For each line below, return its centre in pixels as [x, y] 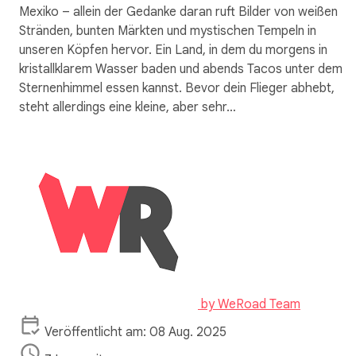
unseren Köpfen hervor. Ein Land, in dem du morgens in [173, 50]
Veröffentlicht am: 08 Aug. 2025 [135, 332]
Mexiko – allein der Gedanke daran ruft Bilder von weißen [178, 12]
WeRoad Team [259, 304]
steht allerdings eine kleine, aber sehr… [128, 107]
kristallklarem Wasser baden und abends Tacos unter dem [181, 69]
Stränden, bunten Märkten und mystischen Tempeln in [168, 31]
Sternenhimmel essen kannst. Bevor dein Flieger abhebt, [177, 88]
